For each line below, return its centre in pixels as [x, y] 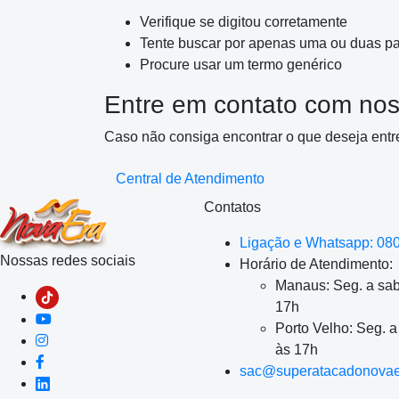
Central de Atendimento [190, 178]
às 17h [297, 349]
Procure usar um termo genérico [241, 64]
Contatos [232, 207]
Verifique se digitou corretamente [244, 21]
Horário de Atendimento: [316, 264]
